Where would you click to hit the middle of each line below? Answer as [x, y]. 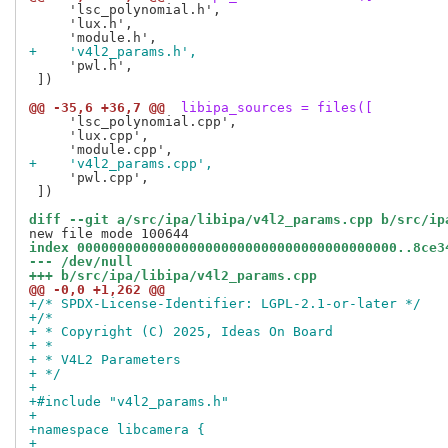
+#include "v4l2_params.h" [129, 402]
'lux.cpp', [89, 136]
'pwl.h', [81, 66]
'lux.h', [81, 24]
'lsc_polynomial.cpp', [133, 122]
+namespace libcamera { [117, 430]
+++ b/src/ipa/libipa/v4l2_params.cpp [173, 276]
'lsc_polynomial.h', [125, 10]
